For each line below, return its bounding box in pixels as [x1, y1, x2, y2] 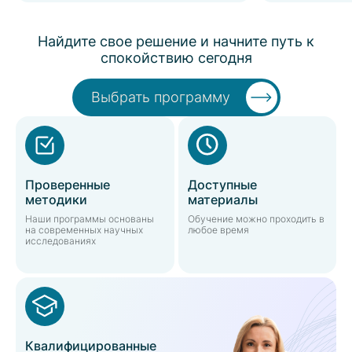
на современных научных [25, 223, 143, 236]
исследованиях [25, 234, 96, 247]
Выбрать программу [90, 89, 230, 106]
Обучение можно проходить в [187, 212, 324, 225]
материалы [187, 191, 258, 207]
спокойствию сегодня [100, 49, 252, 66]
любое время [187, 223, 249, 236]
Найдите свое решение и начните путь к [38, 32, 314, 49]
